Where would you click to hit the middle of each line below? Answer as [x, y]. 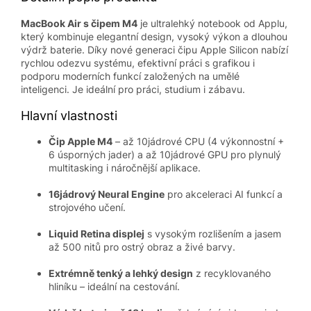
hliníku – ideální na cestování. [114, 287]
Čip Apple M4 [81, 142]
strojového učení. [87, 208]
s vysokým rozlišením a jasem [213, 234]
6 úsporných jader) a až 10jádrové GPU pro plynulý [165, 155]
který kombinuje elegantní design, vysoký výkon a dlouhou [154, 37]
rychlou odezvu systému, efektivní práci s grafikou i [138, 63]
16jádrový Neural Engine [107, 194]
